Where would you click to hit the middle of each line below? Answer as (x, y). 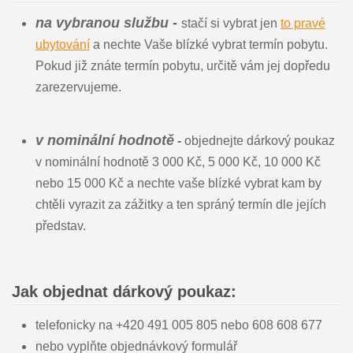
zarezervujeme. (78, 87)
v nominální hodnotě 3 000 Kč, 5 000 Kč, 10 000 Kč (178, 162)
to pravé (303, 23)
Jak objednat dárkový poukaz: (124, 291)
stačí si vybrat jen (230, 23)
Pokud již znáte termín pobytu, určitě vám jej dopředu (182, 65)
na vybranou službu (102, 22)
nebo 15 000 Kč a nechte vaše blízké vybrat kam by (178, 183)
